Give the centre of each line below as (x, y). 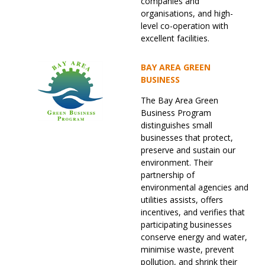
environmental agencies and (195, 188)
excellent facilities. (176, 38)
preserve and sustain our (188, 150)
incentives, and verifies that (193, 212)
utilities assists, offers (182, 200)
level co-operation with (185, 26)
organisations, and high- (187, 14)
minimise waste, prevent (188, 250)
